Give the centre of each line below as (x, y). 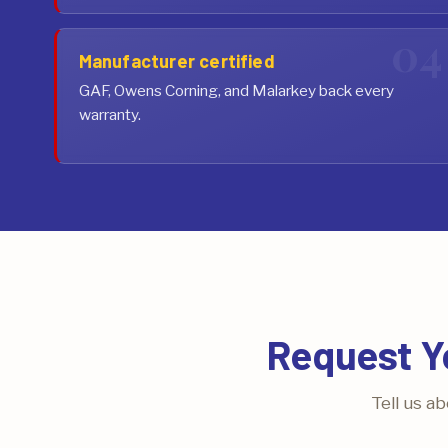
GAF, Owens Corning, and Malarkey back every (236, 90)
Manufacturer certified (176, 60)
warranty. (109, 114)
